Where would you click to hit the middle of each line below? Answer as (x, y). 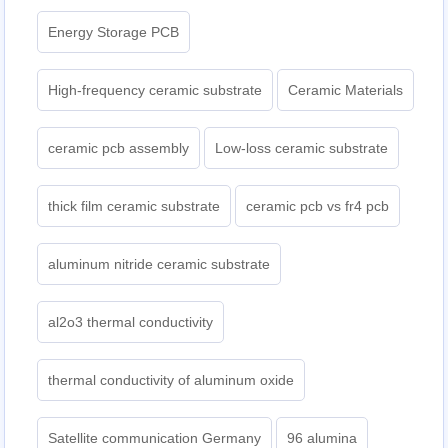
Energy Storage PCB (114, 32)
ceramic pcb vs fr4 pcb (318, 206)
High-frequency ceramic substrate (155, 90)
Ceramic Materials (346, 90)
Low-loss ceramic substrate (302, 148)
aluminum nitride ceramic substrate (159, 264)
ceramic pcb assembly (119, 148)
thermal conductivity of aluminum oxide (171, 380)
